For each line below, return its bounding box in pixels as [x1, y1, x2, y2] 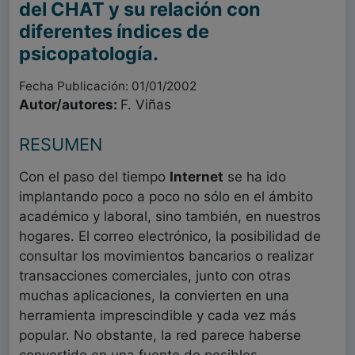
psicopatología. [19, 42, 158, 66]
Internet [170, 169, 223, 185]
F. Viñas [120, 97, 171, 113]
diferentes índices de [19, 20, 209, 44]
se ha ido [223, 169, 286, 185]
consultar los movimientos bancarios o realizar [19, 248, 314, 265]
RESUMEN [19, 134, 102, 155]
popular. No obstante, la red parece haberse [19, 327, 301, 344]
